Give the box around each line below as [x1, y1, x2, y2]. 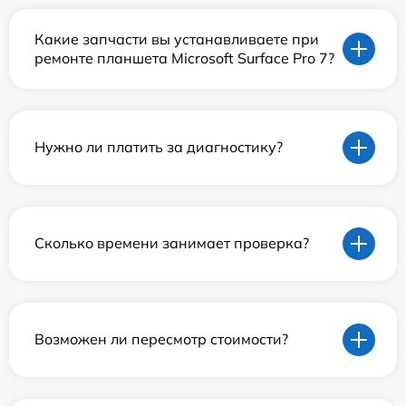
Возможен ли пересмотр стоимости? [34, 330, 288, 349]
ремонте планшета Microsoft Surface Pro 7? [34, 48, 334, 67]
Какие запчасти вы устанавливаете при [34, 29, 319, 48]
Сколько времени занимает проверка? [34, 234, 309, 253]
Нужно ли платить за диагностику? [34, 138, 283, 157]
